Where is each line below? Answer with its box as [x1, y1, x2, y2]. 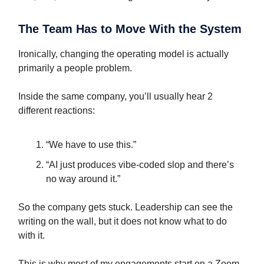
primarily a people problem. [18, 63, 132, 74]
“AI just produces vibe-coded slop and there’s [46, 160, 234, 170]
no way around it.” [46, 174, 120, 184]
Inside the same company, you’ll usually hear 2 [18, 91, 213, 102]
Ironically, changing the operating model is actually [18, 49, 229, 60]
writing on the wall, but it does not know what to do [18, 216, 227, 227]
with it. [18, 230, 45, 241]
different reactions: [18, 105, 95, 116]
